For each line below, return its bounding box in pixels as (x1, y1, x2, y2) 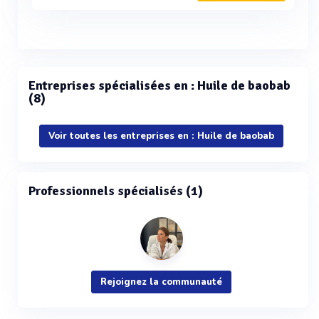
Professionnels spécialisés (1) (28, 183, 203, 199)
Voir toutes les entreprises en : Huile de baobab (48, 130, 274, 142)
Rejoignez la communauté (100, 276, 222, 288)
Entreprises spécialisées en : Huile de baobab (28, 78, 291, 93)
